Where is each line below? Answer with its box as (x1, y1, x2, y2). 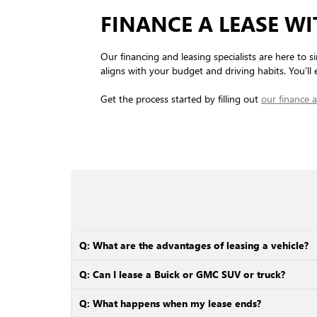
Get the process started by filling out (100, 92, 261, 106)
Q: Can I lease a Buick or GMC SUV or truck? (79, 267, 285, 282)
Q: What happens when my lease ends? (79, 296, 261, 311)
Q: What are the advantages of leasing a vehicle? (79, 238, 309, 253)
